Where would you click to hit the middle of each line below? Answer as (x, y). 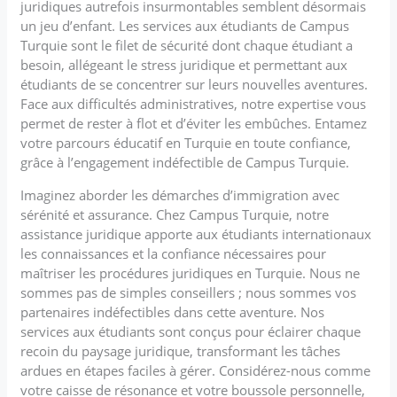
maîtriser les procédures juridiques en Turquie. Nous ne (191, 272)
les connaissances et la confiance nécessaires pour (174, 253)
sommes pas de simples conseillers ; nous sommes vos (189, 292)
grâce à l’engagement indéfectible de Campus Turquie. (185, 162)
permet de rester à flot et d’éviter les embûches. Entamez (194, 123)
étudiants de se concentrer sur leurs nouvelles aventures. (195, 84)
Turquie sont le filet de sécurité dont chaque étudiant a (187, 45)
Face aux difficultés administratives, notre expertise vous (194, 103)
